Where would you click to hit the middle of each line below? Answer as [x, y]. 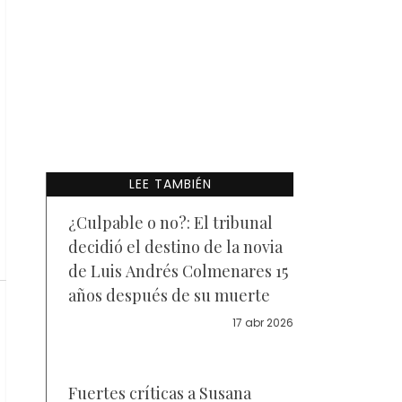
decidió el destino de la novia [175, 247]
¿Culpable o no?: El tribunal [170, 223]
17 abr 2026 [263, 323]
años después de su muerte [169, 295]
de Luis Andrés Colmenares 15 [178, 271]
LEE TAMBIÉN [170, 184]
